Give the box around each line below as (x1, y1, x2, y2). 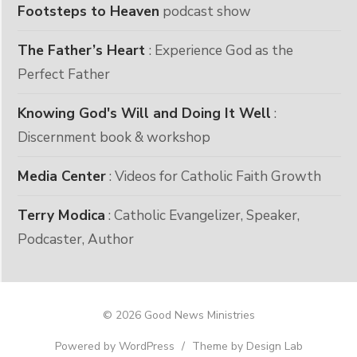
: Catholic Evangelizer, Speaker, (105, 205, 300, 225)
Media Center (18, 166, 106, 186)
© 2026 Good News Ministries (102, 307, 255, 323)
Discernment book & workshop (18, 127, 210, 147)
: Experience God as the (149, 40, 293, 60)
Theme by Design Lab (191, 338, 303, 354)
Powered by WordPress (54, 338, 175, 354)
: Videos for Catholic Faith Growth (106, 166, 321, 186)
